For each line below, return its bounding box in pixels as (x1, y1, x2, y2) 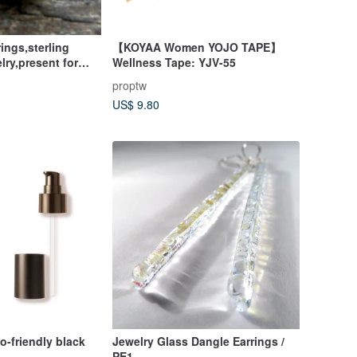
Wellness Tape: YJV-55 (112, 53, 236, 70)
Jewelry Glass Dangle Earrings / (112, 332, 284, 349)
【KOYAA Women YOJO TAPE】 (112, 38, 281, 55)
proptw (112, 76, 147, 93)
